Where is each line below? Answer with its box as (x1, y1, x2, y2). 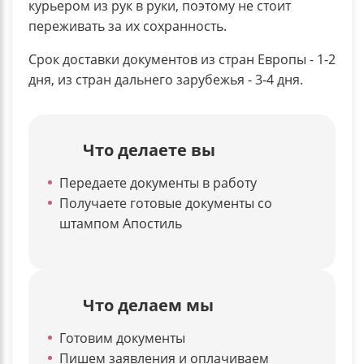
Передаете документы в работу (59, 173, 257, 192)
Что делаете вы (83, 138, 215, 161)
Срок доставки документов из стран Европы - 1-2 (28, 50, 336, 68)
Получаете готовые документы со (59, 193, 272, 212)
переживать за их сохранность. (28, 16, 227, 35)
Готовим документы (59, 328, 185, 347)
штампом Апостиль (59, 214, 182, 232)
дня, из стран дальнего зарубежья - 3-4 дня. (28, 70, 303, 89)
